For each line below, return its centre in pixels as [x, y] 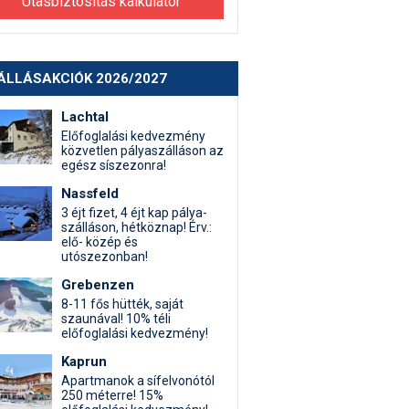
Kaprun [84, 362]
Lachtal [85, 117]
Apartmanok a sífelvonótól [138, 381]
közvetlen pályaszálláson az [142, 151]
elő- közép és [100, 242]
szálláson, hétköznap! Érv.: [136, 227]
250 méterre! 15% [112, 395]
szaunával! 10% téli [116, 319]
